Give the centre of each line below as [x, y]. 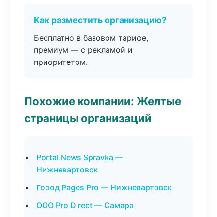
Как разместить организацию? [100, 20]
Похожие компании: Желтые [103, 101]
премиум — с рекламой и [83, 50]
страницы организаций [88, 118]
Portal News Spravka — [80, 157]
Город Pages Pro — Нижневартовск [104, 187]
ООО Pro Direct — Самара [85, 205]
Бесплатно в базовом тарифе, [91, 38]
